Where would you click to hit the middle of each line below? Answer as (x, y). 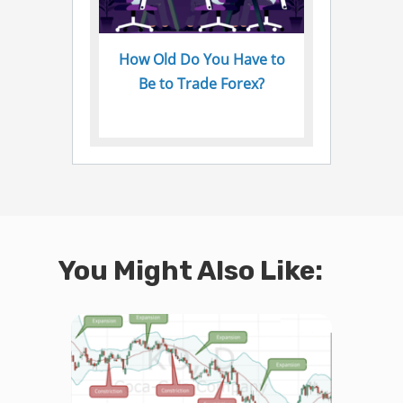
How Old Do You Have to (201, 60)
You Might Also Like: (191, 271)
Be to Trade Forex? (201, 84)
